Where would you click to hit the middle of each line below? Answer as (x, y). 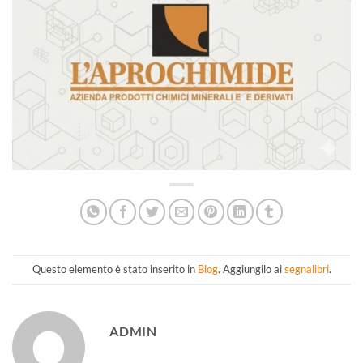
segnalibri (306, 269)
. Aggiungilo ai (251, 269)
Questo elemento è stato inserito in (115, 269)
